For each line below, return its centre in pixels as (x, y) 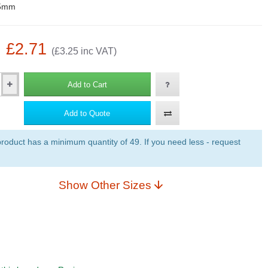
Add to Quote (87, 113)
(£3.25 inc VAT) (84, 51)
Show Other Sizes (121, 185)
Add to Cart (87, 84)
